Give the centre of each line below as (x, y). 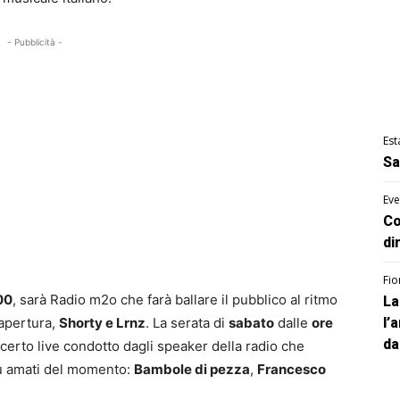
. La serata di (187, 323)
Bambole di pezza (192, 370)
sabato (251, 323)
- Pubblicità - (35, 42)
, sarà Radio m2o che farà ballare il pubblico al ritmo (175, 300)
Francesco (292, 370)
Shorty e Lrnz (102, 323)
